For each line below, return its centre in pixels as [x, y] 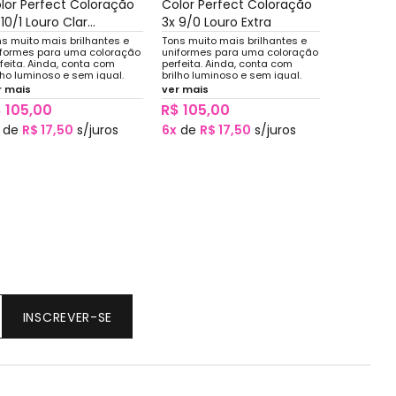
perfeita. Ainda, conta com [227, 63]
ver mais [185, 89]
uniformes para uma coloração [240, 52]
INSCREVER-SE [68, 317]
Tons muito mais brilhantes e [234, 40]
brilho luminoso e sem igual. [231, 75]
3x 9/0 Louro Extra [216, 22]
